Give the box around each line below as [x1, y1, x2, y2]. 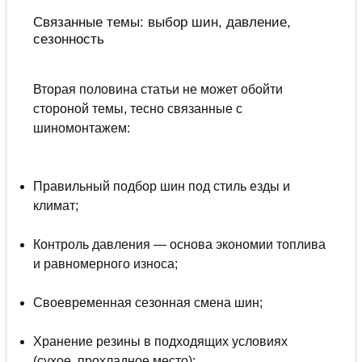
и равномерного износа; [32, 257, 178, 271]
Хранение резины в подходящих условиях [32, 335, 288, 349]
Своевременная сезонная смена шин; [32, 296, 263, 310]
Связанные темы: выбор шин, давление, [32, 14, 291, 31]
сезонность [32, 31, 104, 48]
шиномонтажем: [32, 121, 130, 136]
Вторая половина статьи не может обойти [32, 82, 283, 97]
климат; [32, 199, 78, 213]
